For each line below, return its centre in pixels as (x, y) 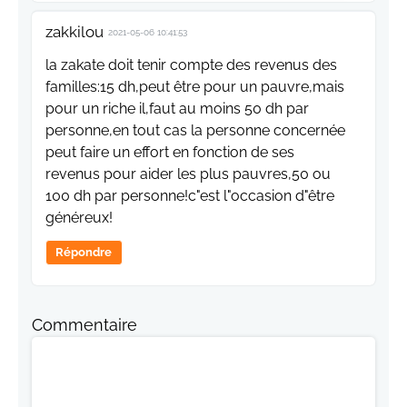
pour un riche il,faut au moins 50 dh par (177, 108)
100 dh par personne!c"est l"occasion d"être (190, 195)
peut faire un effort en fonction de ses (170, 152)
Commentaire (84, 324)
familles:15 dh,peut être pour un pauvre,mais (195, 86)
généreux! (79, 217)
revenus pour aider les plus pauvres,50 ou (188, 174)
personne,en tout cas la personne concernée (195, 130)
